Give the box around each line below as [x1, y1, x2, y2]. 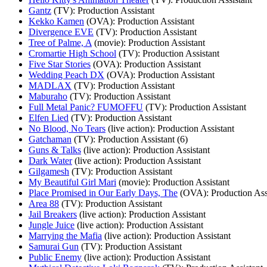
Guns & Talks [29, 144, 81, 155]
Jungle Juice [29, 219, 74, 230]
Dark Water [29, 155, 72, 166]
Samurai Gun [29, 241, 79, 252]
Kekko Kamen [29, 15, 84, 26]
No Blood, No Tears [29, 123, 105, 133]
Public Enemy [29, 252, 82, 262]
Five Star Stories [29, 58, 91, 69]
